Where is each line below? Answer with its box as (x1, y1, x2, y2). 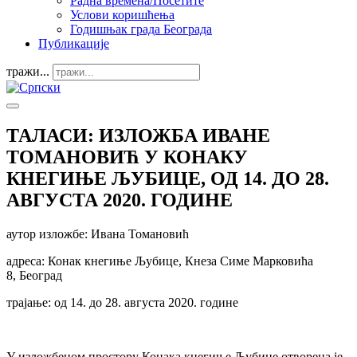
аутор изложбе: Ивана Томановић (6, 226, 189, 241)
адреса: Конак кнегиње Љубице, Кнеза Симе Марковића (6, 253, 313, 268)
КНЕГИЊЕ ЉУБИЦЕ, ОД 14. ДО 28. (6, 167, 329, 189)
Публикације (38, 37, 109, 50)
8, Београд (6, 268, 62, 282)
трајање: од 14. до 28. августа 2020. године (6, 295, 238, 309)
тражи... (6, 65, 49, 78)
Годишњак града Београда (70, 22, 212, 36)
